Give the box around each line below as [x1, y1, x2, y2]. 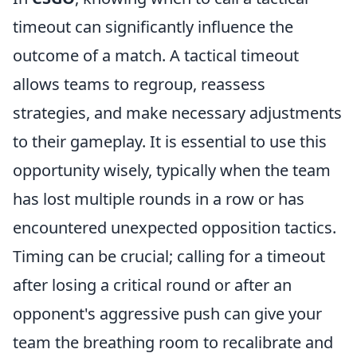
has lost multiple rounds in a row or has [13, 188, 304, 210]
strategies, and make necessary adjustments [13, 102, 342, 124]
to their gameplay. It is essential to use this [13, 131, 327, 152]
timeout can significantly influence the [13, 16, 293, 37]
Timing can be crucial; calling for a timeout [13, 245, 325, 267]
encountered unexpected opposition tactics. [13, 217, 336, 238]
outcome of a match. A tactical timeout [13, 45, 299, 66]
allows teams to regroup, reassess [13, 73, 265, 95]
